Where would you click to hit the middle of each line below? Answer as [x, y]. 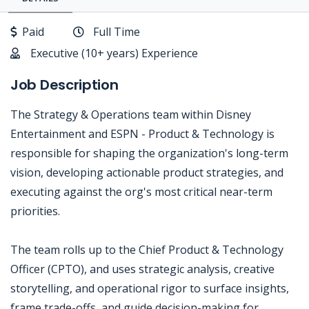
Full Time [117, 32]
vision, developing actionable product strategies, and [147, 172]
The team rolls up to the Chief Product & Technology [147, 250]
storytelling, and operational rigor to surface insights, [150, 288]
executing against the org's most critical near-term [141, 192]
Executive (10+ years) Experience [114, 53]
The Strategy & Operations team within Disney [131, 114]
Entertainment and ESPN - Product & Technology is [142, 134]
